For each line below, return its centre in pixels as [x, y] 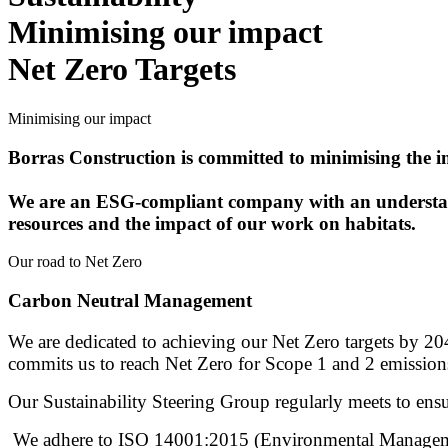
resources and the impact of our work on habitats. [212, 223]
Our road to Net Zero [75, 262]
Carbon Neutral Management [130, 301]
